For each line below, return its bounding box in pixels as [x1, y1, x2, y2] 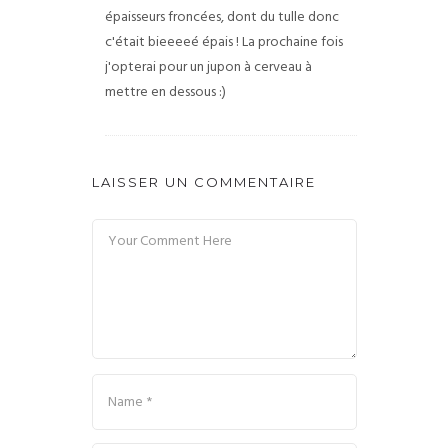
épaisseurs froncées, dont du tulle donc [104, 6, 339, 30]
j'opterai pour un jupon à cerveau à [104, 56, 312, 80]
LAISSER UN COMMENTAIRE [91, 174, 316, 191]
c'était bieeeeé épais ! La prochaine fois [104, 31, 343, 55]
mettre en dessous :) [104, 81, 226, 105]
